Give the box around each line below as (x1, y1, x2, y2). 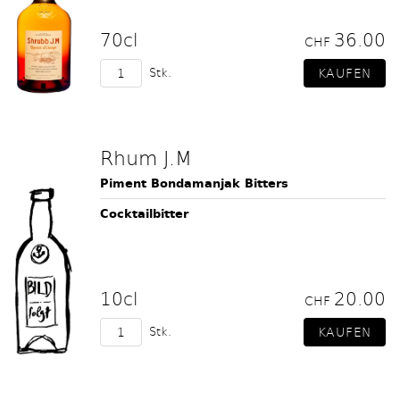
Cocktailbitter (100, 204, 188, 223)
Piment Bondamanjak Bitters (100, 174, 288, 193)
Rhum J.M (100, 144, 192, 171)
